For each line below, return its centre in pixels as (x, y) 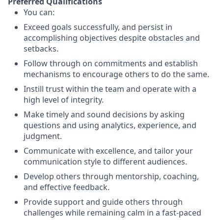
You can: (39, 12)
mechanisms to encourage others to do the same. (116, 74)
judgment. (43, 136)
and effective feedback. (67, 187)
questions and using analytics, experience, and (110, 125)
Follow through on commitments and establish (111, 63)
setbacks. (41, 49)
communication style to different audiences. (105, 162)
